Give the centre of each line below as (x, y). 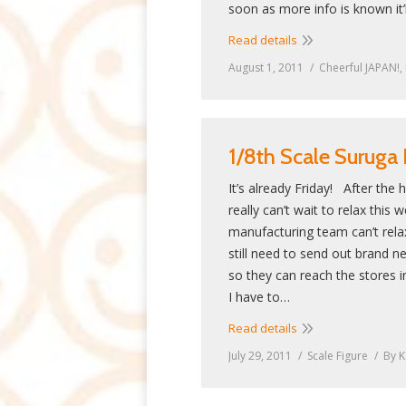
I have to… (259, 297)
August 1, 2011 (266, 68)
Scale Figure (338, 356)
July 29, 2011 (260, 356)
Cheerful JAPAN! (359, 68)
